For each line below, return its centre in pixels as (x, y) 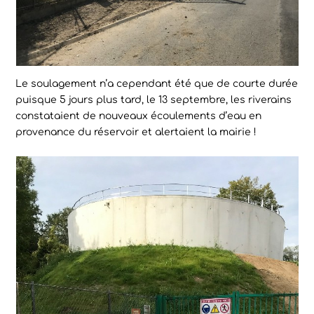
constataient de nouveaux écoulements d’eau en (139, 116)
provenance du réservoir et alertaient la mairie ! (136, 132)
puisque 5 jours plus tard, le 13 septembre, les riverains (154, 100)
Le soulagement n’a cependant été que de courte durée (157, 84)
